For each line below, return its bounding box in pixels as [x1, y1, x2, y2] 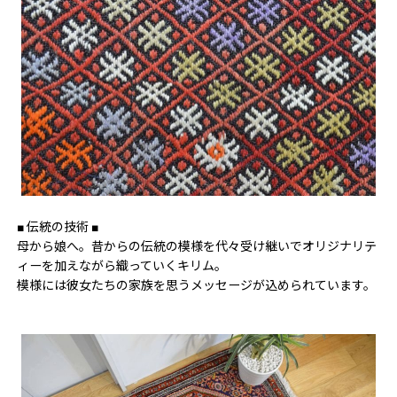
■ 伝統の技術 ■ [17, 220, 98, 235]
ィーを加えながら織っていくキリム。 [17, 259, 227, 274]
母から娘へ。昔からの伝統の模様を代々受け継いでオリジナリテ [17, 239, 377, 254]
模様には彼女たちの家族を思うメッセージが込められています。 [17, 278, 376, 293]
